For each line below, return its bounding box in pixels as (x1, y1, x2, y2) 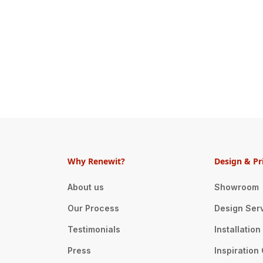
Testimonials (68, 224, 121, 235)
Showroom (214, 182, 259, 193)
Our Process (68, 203, 120, 214)
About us (68, 182, 104, 193)
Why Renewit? (68, 156, 126, 167)
